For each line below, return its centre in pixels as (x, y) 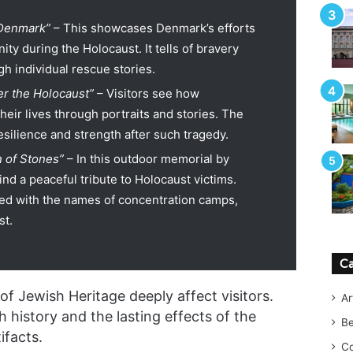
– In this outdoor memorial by (146, 159)
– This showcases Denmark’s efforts (152, 28)
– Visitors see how (146, 93)
